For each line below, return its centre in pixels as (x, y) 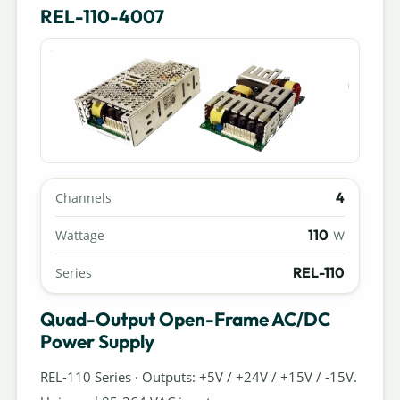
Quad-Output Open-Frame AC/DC (185, 318)
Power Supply (97, 341)
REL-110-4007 (102, 16)
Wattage (79, 236)
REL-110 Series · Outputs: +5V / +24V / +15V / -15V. (198, 376)
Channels (83, 198)
